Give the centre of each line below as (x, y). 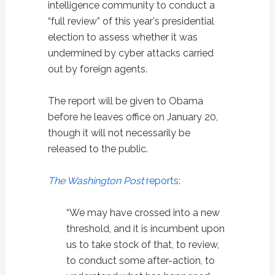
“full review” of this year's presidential (131, 21)
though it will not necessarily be (119, 133)
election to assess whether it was (122, 37)
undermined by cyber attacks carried (130, 53)
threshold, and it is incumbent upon (145, 228)
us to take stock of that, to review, (142, 244)
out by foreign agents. (97, 69)
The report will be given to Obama (125, 101)
